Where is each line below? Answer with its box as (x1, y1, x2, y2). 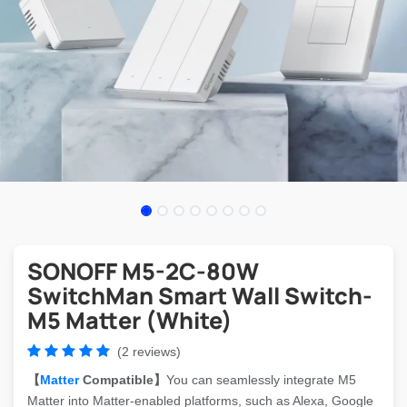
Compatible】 (79, 372, 166, 387)
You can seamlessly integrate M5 (166, 372, 356, 387)
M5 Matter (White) (27, 304, 233, 336)
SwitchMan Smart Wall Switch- (27, 280, 372, 312)
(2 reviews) (117, 344, 181, 359)
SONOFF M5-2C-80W (27, 255, 259, 287)
